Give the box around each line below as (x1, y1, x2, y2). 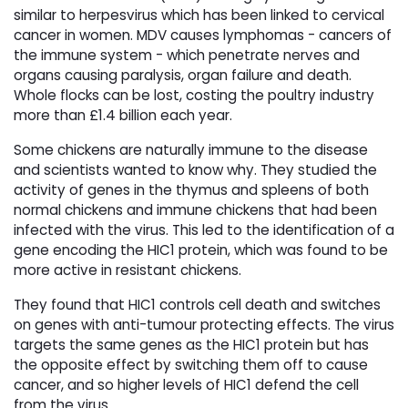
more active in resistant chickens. (14, 260, 241, 280)
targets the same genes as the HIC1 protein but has (14, 334, 369, 354)
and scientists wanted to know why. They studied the (14, 159, 377, 179)
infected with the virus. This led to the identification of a (14, 219, 394, 240)
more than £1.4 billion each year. (14, 105, 232, 125)
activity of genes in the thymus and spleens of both (14, 179, 369, 199)
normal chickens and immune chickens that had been (14, 199, 377, 219)
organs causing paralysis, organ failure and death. (14, 65, 352, 85)
